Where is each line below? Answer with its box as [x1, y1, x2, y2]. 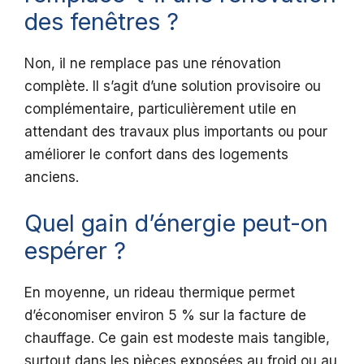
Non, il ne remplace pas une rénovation [24, 55, 281, 72]
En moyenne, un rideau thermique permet [24, 284, 295, 301]
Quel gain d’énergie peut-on [24, 208, 328, 237]
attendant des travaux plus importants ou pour [24, 123, 327, 141]
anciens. [24, 169, 79, 186]
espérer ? [24, 236, 126, 265]
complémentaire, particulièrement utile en [24, 101, 297, 118]
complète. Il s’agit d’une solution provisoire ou [24, 78, 321, 95]
